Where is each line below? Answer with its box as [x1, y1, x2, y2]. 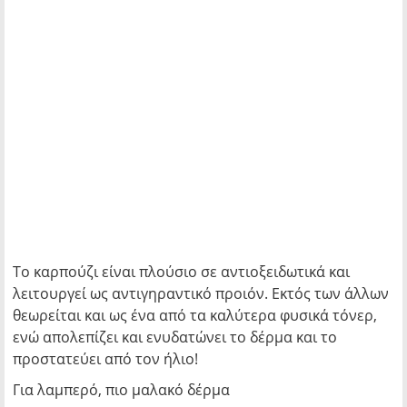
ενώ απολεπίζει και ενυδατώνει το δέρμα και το [13, 327, 337, 347]
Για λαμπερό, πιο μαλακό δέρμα [13, 380, 230, 400]
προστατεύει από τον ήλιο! [13, 349, 198, 369]
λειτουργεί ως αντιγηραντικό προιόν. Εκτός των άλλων [13, 283, 389, 303]
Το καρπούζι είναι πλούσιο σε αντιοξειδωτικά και [13, 262, 350, 282]
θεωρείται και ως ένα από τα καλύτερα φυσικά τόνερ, [13, 305, 377, 325]
